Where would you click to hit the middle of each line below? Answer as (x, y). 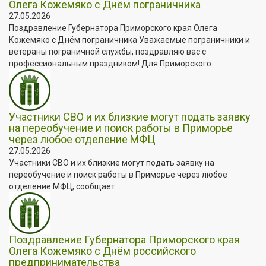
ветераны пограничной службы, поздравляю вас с (107, 51)
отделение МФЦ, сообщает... (65, 186)
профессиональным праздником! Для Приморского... (113, 63)
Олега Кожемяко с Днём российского (102, 251)
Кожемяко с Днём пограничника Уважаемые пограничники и (129, 39)
